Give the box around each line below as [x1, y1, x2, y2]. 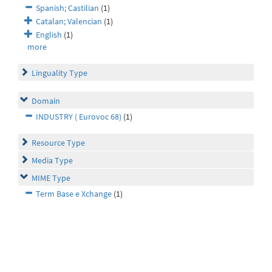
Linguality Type [32, 67, 87, 79]
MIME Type [32, 172, 70, 184]
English [36, 29, 62, 41]
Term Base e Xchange [36, 188, 112, 200]
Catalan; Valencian [36, 16, 102, 27]
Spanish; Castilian [36, 2, 99, 14]
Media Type [32, 155, 73, 166]
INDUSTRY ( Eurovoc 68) [36, 111, 121, 123]
